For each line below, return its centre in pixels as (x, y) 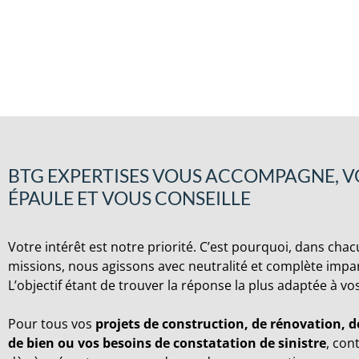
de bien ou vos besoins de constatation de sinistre (167, 343)
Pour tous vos (52, 324)
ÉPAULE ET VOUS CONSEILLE (129, 198)
